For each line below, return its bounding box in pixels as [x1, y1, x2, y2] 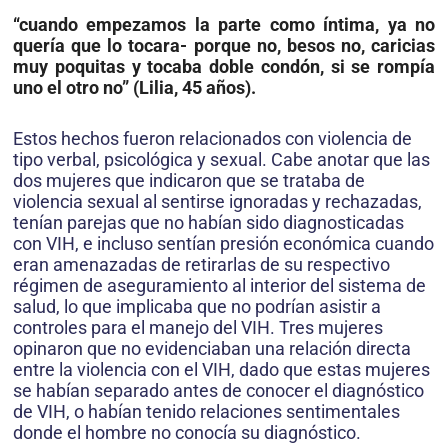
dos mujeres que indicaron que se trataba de [13, 170, 365, 192]
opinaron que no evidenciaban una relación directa [13, 338, 411, 360]
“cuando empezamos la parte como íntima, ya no [13, 14, 435, 36]
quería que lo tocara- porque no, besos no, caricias [13, 35, 435, 57]
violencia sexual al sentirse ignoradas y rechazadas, [13, 191, 422, 213]
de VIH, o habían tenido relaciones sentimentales [13, 401, 400, 423]
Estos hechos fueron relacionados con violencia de [13, 128, 412, 150]
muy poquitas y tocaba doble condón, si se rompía [13, 56, 435, 78]
